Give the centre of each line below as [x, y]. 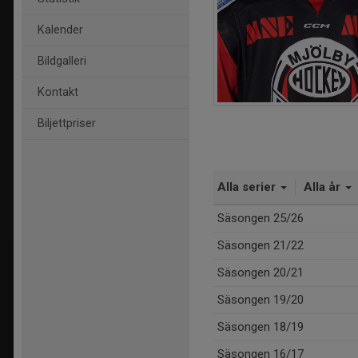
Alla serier [248, 187]
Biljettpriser [67, 123]
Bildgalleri [62, 61]
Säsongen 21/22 [261, 246]
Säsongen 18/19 [261, 327]
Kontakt [58, 92]
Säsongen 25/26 [261, 219]
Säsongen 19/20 [261, 300]
